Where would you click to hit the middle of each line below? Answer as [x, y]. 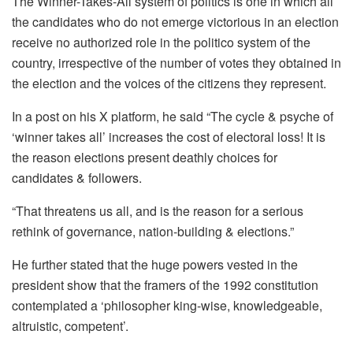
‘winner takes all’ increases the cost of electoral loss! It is [169, 136]
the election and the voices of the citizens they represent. [169, 83]
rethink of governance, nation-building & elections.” [153, 231]
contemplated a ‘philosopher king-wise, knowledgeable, [167, 305]
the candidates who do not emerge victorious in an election [175, 21]
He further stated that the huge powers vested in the [155, 264]
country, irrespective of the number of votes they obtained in [176, 62]
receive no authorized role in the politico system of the [161, 42]
